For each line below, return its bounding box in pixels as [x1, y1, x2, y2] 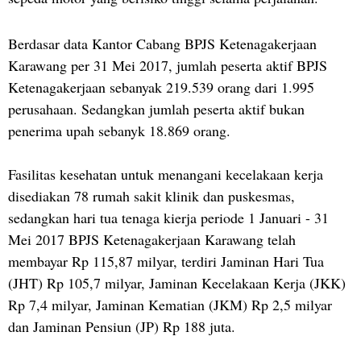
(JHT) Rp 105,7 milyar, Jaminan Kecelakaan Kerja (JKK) [8, 272, 346, 293]
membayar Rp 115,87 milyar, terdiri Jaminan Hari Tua [8, 251, 324, 271]
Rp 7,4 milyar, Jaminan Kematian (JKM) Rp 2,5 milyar [8, 294, 332, 314]
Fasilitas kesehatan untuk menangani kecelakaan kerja [8, 164, 323, 184]
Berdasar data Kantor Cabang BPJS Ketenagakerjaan [8, 33, 317, 53]
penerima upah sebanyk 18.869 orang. [8, 120, 230, 140]
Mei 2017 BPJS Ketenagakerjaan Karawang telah [8, 229, 296, 249]
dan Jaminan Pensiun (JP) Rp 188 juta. [8, 316, 235, 336]
